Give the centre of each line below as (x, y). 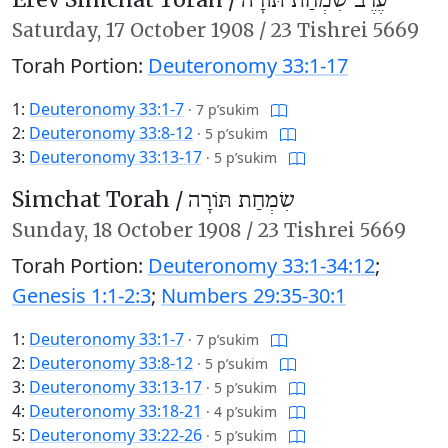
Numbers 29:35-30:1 (253, 296)
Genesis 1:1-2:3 (81, 296)
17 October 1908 (180, 30)
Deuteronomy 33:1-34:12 (261, 266)
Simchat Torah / (100, 200)
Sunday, (52, 230)
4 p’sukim (245, 412)
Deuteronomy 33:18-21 (115, 411)
